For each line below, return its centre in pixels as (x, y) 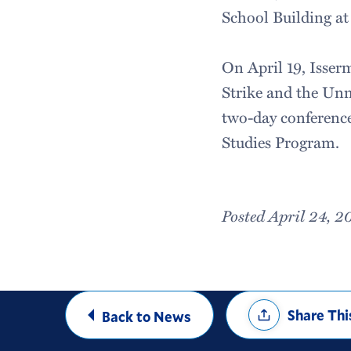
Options (261, 322)
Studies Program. (281, 141)
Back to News (147, 316)
